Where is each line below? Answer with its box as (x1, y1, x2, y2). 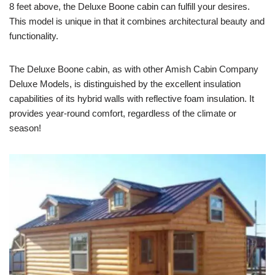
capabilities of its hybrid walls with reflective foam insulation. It (9, 93, 254, 104)
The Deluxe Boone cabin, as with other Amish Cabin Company (9, 63, 258, 74)
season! (9, 122, 41, 133)
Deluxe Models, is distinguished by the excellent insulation (9, 78, 241, 89)
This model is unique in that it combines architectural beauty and (9, 15, 265, 26)
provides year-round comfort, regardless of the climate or (9, 107, 236, 118)
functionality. (9, 30, 58, 41)
